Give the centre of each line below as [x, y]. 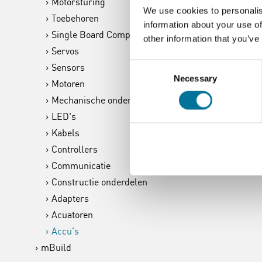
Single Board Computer [99, 35]
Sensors [68, 67]
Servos [65, 51]
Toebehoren [75, 18]
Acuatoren [72, 215]
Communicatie [81, 166]
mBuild [56, 247]
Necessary [195, 78]
